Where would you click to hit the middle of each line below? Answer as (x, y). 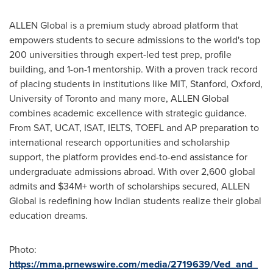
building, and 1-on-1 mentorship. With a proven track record (133, 69)
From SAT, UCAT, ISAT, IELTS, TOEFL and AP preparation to (134, 127)
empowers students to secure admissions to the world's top (135, 40)
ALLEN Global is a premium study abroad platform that (124, 25)
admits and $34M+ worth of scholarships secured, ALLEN (129, 186)
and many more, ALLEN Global (163, 98)
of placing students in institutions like (90, 83)
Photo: (23, 249)
